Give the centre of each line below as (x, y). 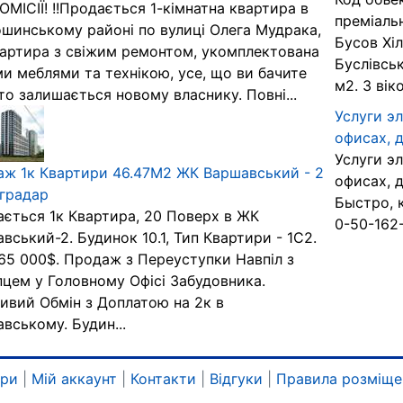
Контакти (163, 379)
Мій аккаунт (74, 379)
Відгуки (236, 379)
